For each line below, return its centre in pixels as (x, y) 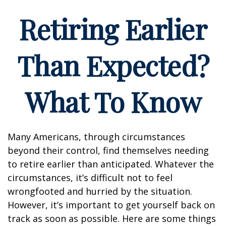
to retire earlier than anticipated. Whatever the (111, 164)
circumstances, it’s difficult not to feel (90, 178)
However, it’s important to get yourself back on (111, 205)
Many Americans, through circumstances (96, 137)
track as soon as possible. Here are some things (112, 218)
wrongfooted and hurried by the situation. (100, 191)
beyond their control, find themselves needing (108, 150)
